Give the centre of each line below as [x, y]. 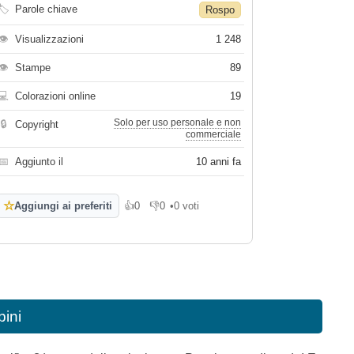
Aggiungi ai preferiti [64, 206]
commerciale [214, 134]
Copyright [37, 124]
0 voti [187, 206]
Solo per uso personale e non [178, 122]
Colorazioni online [56, 96]
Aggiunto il [40, 162]
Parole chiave [47, 9]
